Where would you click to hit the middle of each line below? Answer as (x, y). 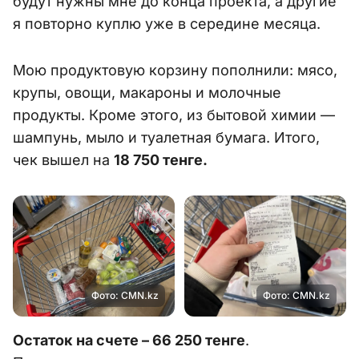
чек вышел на (63, 159)
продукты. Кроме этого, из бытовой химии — (174, 115)
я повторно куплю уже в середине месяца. (167, 23)
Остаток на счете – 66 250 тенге (129, 341)
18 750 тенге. (161, 159)
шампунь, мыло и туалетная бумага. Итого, (166, 137)
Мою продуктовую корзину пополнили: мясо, (175, 70)
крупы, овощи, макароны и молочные (147, 92)
